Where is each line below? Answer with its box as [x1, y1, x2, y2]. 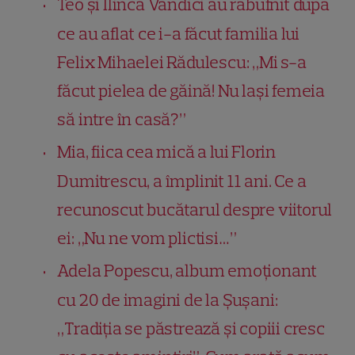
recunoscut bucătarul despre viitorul [57, 198, 333, 220]
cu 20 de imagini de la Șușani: [57, 288, 278, 311]
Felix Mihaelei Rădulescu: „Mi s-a [57, 51, 307, 73]
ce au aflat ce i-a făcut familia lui [57, 22, 300, 44]
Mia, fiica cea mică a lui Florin [57, 140, 277, 162]
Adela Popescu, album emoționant [57, 259, 318, 281]
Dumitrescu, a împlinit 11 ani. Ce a [57, 170, 307, 192]
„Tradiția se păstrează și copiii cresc [57, 317, 325, 339]
